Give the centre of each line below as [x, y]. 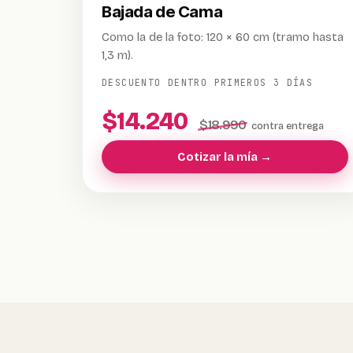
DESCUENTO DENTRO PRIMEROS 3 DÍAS [208, 82]
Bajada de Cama [162, 11]
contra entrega [288, 126]
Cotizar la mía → [225, 157]
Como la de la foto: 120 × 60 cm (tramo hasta [223, 37]
